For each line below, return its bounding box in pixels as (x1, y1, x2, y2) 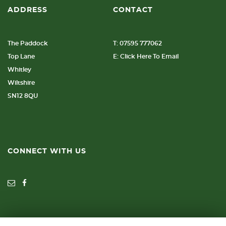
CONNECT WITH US (8, 148, 86, 155)
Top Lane (8, 53, 35, 60)
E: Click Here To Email (112, 53, 179, 60)
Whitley (8, 67, 31, 73)
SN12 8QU (8, 93, 38, 99)
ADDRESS (8, 7, 47, 14)
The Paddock (8, 40, 48, 46)
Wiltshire (8, 80, 35, 86)
